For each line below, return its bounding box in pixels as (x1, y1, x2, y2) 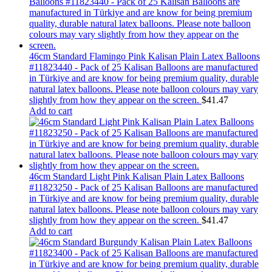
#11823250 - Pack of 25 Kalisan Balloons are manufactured (29, 182, 258, 193)
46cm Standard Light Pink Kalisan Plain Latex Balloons (29, 171, 244, 182)
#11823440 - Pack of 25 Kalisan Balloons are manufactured (29, 62, 258, 73)
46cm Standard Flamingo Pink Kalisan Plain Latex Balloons (29, 51, 260, 62)
